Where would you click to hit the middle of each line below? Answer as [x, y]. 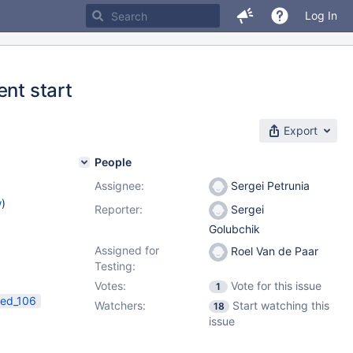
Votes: [110, 286]
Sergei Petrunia [269, 186]
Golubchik [234, 229]
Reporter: [119, 209]
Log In [321, 15]
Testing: [115, 266]
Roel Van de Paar [275, 251]
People [113, 162]
